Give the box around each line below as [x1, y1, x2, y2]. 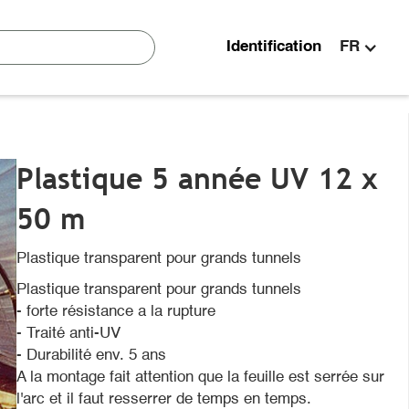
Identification [226, 39, 321, 55]
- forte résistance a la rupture [16, 304, 216, 320]
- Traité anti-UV [16, 326, 121, 341]
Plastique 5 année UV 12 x [16, 162, 379, 195]
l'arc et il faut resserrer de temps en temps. [16, 392, 312, 407]
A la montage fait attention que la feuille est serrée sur [16, 370, 385, 385]
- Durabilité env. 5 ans [16, 348, 167, 363]
